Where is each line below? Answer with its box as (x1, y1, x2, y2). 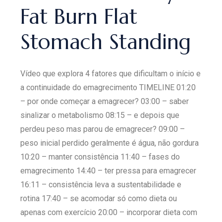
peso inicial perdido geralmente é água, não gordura (20, 138, 199, 148)
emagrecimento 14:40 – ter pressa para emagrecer (20, 166, 197, 175)
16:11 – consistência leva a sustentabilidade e (20, 179, 182, 189)
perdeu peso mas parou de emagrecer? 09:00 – (20, 124, 185, 134)
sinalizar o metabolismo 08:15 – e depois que (20, 110, 180, 120)
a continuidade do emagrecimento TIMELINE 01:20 (20, 82, 196, 92)
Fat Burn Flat (20, 3, 138, 30)
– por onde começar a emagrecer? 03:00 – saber (20, 96, 189, 106)
